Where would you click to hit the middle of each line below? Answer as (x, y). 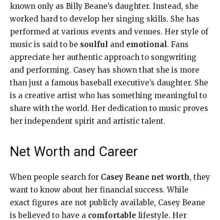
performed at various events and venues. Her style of (109, 31)
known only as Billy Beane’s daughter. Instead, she (104, 6)
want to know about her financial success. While (99, 190)
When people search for (55, 177)
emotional (147, 44)
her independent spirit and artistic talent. (88, 121)
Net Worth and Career (74, 151)
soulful (94, 44)
